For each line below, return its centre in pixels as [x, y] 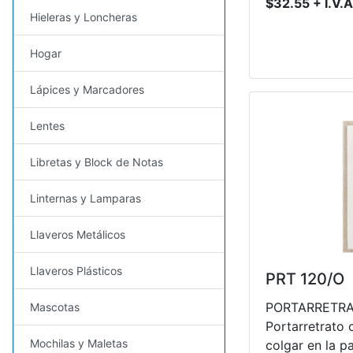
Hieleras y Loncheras [84, 17]
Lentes [47, 125]
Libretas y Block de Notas [97, 162]
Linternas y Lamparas [85, 198]
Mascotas [55, 307]
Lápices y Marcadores [87, 89]
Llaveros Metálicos [78, 234]
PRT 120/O [305, 279]
